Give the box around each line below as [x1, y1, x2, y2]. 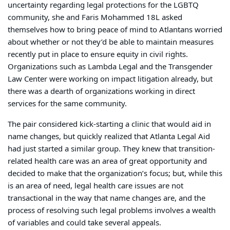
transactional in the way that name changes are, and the [8, 192, 205, 204]
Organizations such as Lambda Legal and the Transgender [8, 61, 213, 72]
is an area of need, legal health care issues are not [8, 180, 183, 191]
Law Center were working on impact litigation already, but [8, 73, 213, 85]
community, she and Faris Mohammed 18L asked [8, 11, 182, 23]
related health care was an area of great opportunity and [8, 155, 207, 167]
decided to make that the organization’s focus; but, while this [8, 167, 222, 179]
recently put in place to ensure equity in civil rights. [8, 48, 188, 60]
